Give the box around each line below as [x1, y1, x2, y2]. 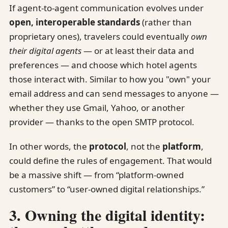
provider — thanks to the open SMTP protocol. [9, 116, 194, 128]
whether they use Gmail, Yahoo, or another [9, 101, 185, 113]
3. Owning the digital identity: [9, 203, 205, 226]
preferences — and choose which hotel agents [9, 59, 197, 71]
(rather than [140, 16, 192, 28]
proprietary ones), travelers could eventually [9, 30, 191, 42]
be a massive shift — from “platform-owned [9, 168, 184, 181]
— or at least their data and [81, 44, 194, 56]
